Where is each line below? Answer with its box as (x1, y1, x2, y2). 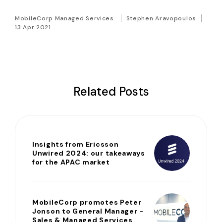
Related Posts (73, 83, 149, 99)
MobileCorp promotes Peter (32, 197, 142, 207)
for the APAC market (32, 157, 110, 166)
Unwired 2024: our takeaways (32, 148, 145, 158)
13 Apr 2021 (15, 23, 51, 31)
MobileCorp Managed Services (15, 14, 114, 22)
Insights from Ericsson (32, 139, 119, 149)
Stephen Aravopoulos (126, 14, 196, 22)
